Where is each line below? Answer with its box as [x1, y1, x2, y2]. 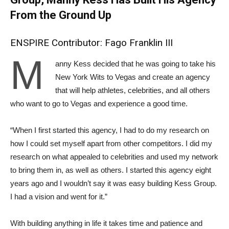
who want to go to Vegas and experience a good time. [10, 99, 188, 108]
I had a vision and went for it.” [10, 192, 107, 201]
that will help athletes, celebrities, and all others [55, 86, 210, 95]
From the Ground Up [10, 9, 111, 21]
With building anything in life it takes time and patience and [10, 219, 202, 227]
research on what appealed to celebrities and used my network [10, 152, 218, 161]
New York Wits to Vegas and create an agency [55, 73, 210, 81]
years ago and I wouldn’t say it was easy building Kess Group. [10, 179, 217, 188]
